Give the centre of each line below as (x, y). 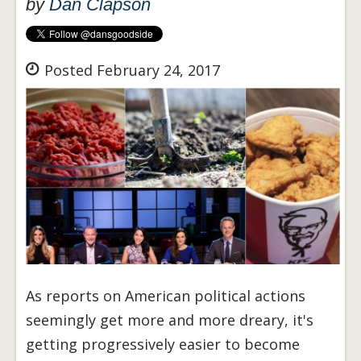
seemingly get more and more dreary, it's (170, 320)
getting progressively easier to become (163, 344)
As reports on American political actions (166, 296)
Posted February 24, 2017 (130, 71)
